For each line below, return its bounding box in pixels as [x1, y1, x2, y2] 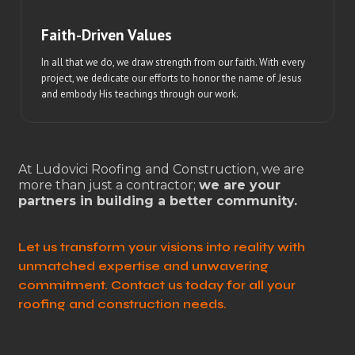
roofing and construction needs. [17, 296, 227, 311]
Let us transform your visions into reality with [17, 239, 305, 254]
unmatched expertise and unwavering [17, 258, 269, 273]
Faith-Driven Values [41, 24, 173, 44]
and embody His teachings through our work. [41, 86, 239, 101]
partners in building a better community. [17, 193, 297, 208]
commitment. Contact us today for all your [17, 277, 296, 292]
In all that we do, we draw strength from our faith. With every [41, 55, 306, 69]
